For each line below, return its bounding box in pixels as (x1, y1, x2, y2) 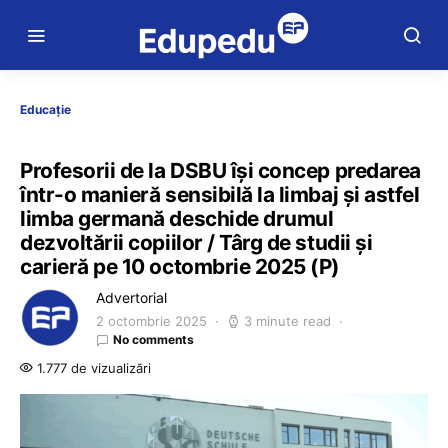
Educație (20, 102, 71, 117)
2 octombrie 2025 (96, 313, 207, 329)
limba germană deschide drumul (20, 206, 334, 231)
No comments (113, 332, 194, 347)
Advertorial (96, 289, 167, 306)
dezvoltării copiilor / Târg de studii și (20, 230, 373, 255)
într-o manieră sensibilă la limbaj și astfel (20, 182, 420, 207)
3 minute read (244, 313, 331, 329)
